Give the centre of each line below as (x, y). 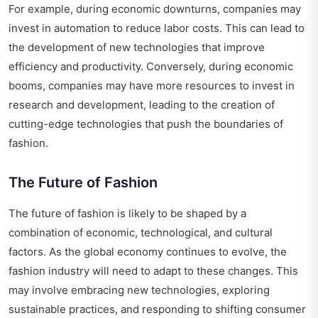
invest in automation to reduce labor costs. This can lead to (157, 28)
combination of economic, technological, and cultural (141, 233)
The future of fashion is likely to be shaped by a (127, 214)
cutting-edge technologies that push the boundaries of (146, 124)
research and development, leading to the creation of (142, 105)
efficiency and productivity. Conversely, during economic (151, 67)
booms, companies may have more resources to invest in (152, 86)
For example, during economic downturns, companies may (155, 9)
